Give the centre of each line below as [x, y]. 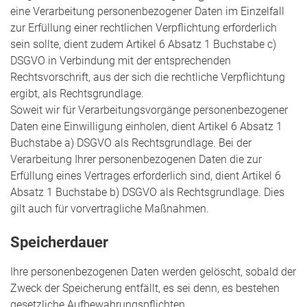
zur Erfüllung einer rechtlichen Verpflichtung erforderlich [144, 27]
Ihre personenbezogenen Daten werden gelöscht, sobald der [153, 272]
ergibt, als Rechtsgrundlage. [77, 93]
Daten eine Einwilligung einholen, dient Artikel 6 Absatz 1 [146, 126]
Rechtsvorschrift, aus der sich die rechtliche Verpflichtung [148, 77]
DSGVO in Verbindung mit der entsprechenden [121, 60]
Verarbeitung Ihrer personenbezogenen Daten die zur [136, 159]
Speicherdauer [59, 242]
